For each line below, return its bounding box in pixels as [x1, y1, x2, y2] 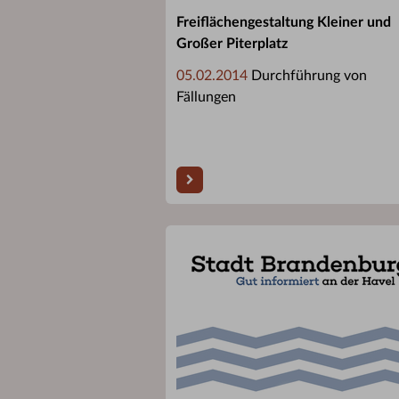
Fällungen [176, 89, 236, 104]
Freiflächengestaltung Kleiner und [176, 14, 391, 29]
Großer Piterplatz [176, 36, 288, 51]
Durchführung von [248, 68, 367, 83]
